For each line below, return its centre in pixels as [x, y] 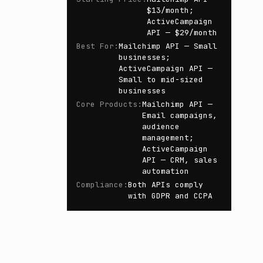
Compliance [100, 185]
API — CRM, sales [180, 160]
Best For [95, 46]
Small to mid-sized [161, 80]
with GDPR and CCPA [170, 196]
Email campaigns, [180, 115]
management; [168, 138]
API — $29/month [182, 33]
